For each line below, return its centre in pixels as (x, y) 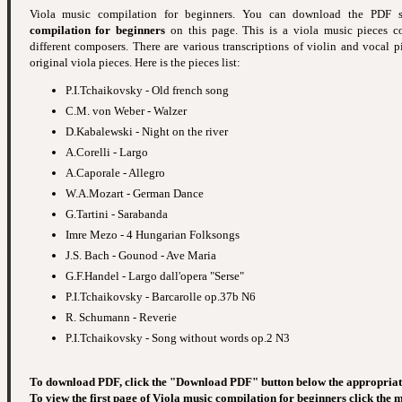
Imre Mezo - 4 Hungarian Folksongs (152, 235)
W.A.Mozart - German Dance (134, 194)
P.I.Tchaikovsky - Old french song (147, 91)
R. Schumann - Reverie (121, 318)
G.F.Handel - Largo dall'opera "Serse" (154, 276)
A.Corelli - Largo (106, 153)
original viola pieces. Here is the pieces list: (135, 63)
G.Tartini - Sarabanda (116, 214)
